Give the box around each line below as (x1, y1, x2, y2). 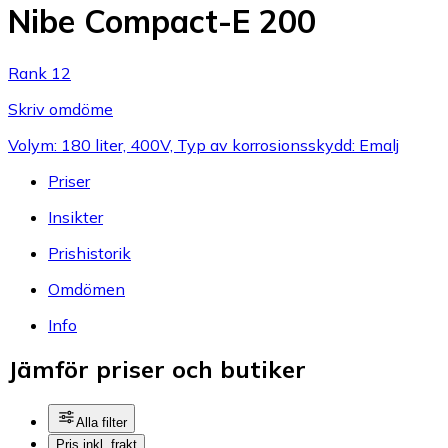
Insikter (48, 206, 103, 227)
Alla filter (76, 415, 127, 431)
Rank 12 (8, 62, 71, 83)
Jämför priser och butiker (8, 354, 306, 385)
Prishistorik (48, 242, 131, 263)
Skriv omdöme (8, 98, 113, 119)
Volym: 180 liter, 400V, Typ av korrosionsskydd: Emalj (8, 134, 399, 155)
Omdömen (48, 278, 125, 299)
